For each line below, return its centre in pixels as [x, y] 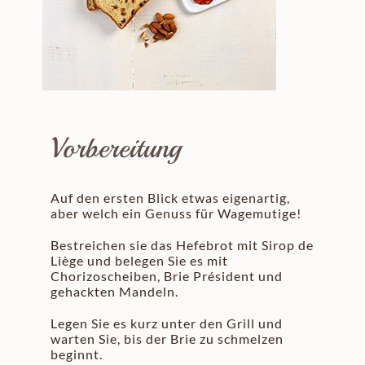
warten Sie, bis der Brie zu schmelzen [167, 338]
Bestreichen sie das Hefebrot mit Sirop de [182, 244]
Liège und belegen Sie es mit [140, 260]
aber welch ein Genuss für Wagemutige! [176, 213]
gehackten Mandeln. [115, 291]
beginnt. [77, 354]
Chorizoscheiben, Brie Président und [167, 275]
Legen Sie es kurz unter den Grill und [167, 323]
